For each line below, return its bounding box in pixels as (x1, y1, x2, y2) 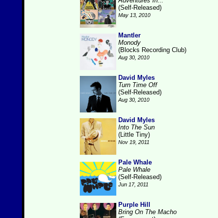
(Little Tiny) (118, 131, 150, 138)
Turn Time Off (118, 81, 157, 89)
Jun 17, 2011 (118, 182, 148, 187)
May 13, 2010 (118, 12, 150, 18)
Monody (118, 39, 141, 46)
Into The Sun (118, 124, 155, 131)
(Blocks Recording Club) (118, 46, 186, 54)
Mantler (118, 32, 141, 39)
